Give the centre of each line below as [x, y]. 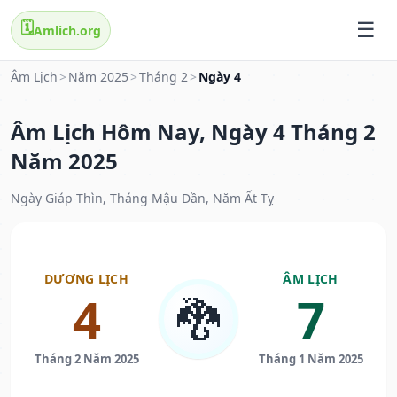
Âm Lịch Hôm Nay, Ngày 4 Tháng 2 [193, 132]
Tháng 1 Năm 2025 [311, 359]
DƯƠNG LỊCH [86, 279]
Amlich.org [67, 30]
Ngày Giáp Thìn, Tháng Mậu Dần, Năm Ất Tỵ [142, 198]
